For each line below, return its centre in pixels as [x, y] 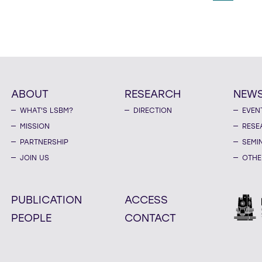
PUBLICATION [47, 200]
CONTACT [150, 218]
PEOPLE [32, 218]
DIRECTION [152, 111]
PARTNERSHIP [44, 142]
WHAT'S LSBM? [47, 111]
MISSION [35, 126]
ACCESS [146, 200]
